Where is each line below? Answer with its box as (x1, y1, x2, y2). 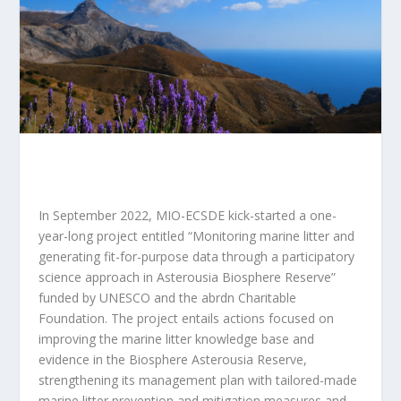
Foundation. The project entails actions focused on (38, 309, 334, 327)
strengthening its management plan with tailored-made (38, 371, 357, 388)
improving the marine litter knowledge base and (38, 329, 314, 347)
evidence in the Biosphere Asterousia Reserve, (38, 350, 307, 368)
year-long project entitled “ (38, 226, 192, 244)
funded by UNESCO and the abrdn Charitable (38, 288, 296, 306)
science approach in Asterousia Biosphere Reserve (38, 268, 331, 286)
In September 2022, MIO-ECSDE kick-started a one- (38, 206, 337, 224)
